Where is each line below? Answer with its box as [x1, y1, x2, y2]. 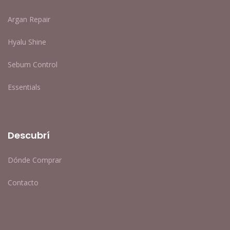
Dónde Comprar [8, 155, 62, 165]
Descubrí [8, 128, 50, 142]
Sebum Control [8, 59, 57, 69]
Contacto [8, 177, 39, 187]
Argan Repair [8, 14, 50, 24]
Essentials [8, 82, 41, 92]
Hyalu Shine [8, 36, 46, 47]
